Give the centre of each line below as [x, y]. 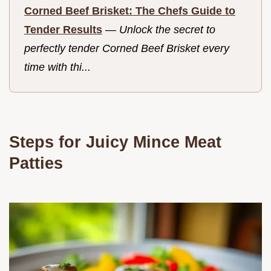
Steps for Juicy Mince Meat [115, 142]
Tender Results [63, 29]
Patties [36, 163]
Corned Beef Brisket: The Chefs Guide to [130, 11]
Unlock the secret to [167, 29]
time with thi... [57, 67]
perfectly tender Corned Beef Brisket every [127, 48]
